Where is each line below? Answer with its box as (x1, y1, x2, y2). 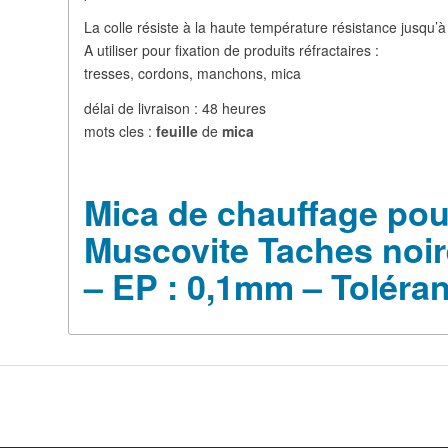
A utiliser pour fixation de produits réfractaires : (84, 40, 380, 61)
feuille (152, 121, 199, 142)
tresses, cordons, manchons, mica (84, 63, 302, 84)
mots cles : (84, 121, 153, 142)
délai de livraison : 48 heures (84, 98, 267, 119)
